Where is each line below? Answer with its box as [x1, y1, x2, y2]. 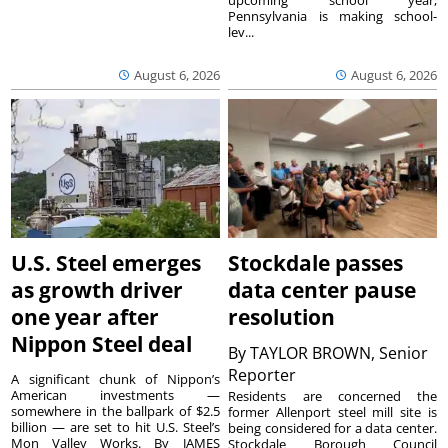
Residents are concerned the [228, 387, 437, 406]
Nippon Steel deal [11, 330, 193, 359]
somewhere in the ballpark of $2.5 [11, 402, 220, 421]
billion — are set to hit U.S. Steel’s [11, 418, 220, 437]
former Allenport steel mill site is [228, 403, 437, 422]
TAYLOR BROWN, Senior [250, 342, 429, 365]
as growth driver [11, 276, 184, 305]
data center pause [228, 276, 417, 305]
